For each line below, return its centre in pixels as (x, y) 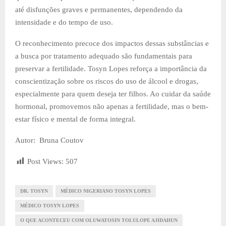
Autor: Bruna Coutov (49, 140)
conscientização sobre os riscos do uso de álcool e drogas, (107, 81)
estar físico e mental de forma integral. (75, 119)
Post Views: (45, 161)
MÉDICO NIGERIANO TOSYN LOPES (106, 191)
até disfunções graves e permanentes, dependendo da (99, 9)
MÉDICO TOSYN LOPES (50, 205)
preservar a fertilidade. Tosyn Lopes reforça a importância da (111, 68)
